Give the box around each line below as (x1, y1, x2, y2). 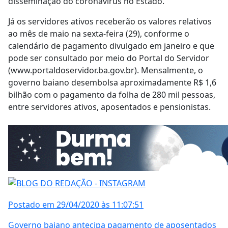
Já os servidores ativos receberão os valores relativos (8, 16, 212, 27)
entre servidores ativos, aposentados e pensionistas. (8, 101, 211, 113)
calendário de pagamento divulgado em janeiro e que (8, 40, 214, 52)
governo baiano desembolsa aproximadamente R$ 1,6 (8, 77, 216, 89)
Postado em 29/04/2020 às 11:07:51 (8, 198, 144, 210)
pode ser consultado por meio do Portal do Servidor (8, 52, 209, 64)
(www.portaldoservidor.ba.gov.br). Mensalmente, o (8, 65, 203, 76)
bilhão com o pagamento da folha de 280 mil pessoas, (8, 89, 215, 101)
